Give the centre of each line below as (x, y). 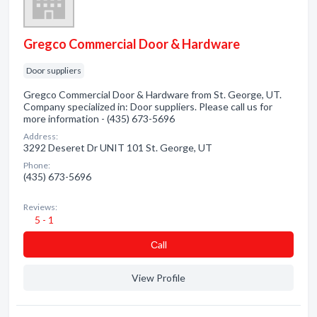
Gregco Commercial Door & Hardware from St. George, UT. (152, 94)
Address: (41, 136)
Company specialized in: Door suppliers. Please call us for (148, 106)
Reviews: (40, 207)
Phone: (37, 165)
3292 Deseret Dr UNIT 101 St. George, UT (118, 148)
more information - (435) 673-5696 (99, 119)
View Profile (158, 278)
